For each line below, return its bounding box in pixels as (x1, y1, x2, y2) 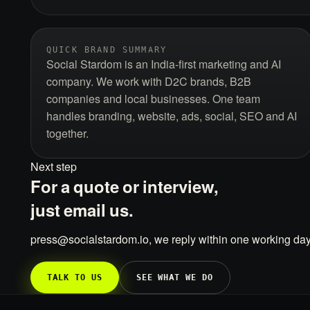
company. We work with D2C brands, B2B (46, 75, 251, 89)
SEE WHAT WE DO (136, 272, 214, 283)
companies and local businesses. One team (46, 92, 260, 106)
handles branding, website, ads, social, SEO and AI (46, 109, 297, 123)
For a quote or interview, (30, 177, 219, 197)
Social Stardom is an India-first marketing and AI (46, 57, 281, 71)
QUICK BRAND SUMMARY (46, 44, 167, 55)
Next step (30, 160, 77, 174)
